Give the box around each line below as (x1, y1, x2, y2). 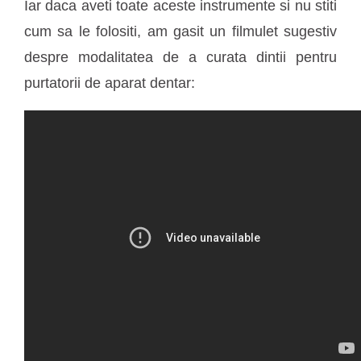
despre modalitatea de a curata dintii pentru (24, 48, 337, 65)
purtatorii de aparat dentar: (24, 74, 195, 91)
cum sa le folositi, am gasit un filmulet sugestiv (24, 23, 337, 39)
